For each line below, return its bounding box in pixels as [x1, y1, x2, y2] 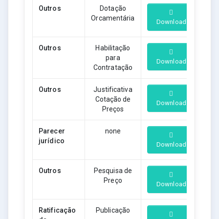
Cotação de [95, 95, 131, 103]
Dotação [100, 4, 126, 12]
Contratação [93, 63, 133, 71]
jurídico [39, 136, 65, 145]
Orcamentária [91, 14, 135, 22]
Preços [102, 105, 124, 113]
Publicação [96, 206, 130, 214]
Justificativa [93, 85, 132, 93]
